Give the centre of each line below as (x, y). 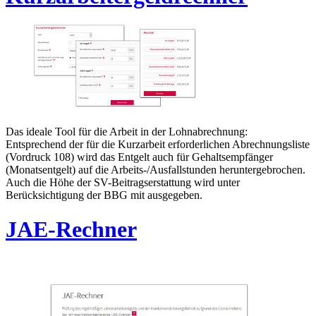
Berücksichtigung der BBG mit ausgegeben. (105, 195)
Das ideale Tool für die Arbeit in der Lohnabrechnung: (127, 131)
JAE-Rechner (71, 230)
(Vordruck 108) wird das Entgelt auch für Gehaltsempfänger (139, 157)
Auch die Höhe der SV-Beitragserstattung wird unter (123, 182)
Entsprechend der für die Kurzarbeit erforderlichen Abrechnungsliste (158, 144)
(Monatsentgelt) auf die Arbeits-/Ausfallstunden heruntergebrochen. (156, 169)
